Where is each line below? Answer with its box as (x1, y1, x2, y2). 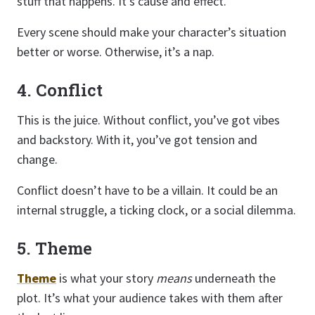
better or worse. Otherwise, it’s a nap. (17, 44, 214, 60)
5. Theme (17, 237, 92, 259)
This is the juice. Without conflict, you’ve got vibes (17, 112, 280, 128)
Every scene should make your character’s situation (17, 24, 286, 40)
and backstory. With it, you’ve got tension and (17, 131, 257, 148)
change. (17, 151, 58, 167)
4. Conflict (17, 79, 103, 101)
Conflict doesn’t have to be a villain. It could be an (17, 182, 278, 198)
